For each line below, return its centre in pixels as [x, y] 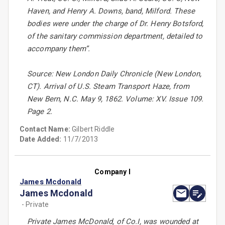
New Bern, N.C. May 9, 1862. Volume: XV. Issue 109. [116, 99]
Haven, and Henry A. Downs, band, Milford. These [111, 11]
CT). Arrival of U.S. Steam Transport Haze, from [108, 87]
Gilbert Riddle [93, 129]
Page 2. [40, 112]
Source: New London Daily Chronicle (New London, [115, 74]
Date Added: [41, 139]
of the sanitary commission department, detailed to [115, 36]
